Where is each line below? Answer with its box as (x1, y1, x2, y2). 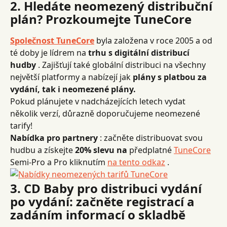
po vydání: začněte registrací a (10, 193, 198, 210)
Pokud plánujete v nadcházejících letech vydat (10, 96, 187, 107)
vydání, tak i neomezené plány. (10, 84, 136, 95)
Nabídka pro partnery (10, 132, 98, 143)
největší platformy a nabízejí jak (10, 71, 133, 83)
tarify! (10, 120, 32, 131)
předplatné (127, 144, 174, 156)
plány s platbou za (133, 71, 209, 83)
